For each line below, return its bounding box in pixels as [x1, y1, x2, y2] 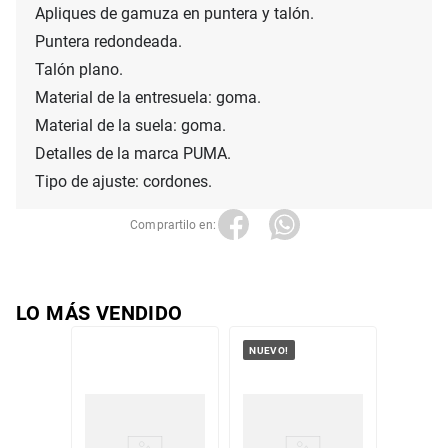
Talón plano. [35, 60, 123, 80]
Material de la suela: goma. [35, 116, 226, 136]
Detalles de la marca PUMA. [35, 144, 231, 164]
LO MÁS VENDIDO [16, 301, 183, 326]
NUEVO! [249, 344, 289, 356]
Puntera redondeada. [35, 32, 182, 52]
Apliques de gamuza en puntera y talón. [35, 4, 314, 24]
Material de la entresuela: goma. [35, 88, 261, 108]
